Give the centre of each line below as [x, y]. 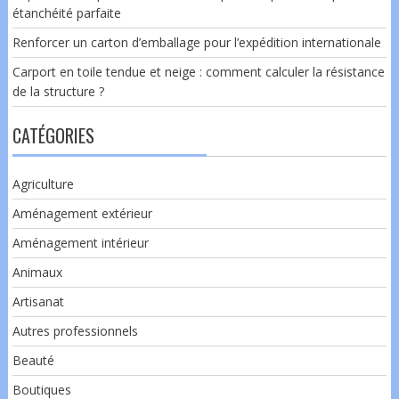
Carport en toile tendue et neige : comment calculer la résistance [198, 71]
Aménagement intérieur [80, 242]
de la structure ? [58, 91]
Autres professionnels [75, 330]
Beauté [33, 360]
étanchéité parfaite [66, 12]
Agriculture [43, 183]
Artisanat [38, 301]
